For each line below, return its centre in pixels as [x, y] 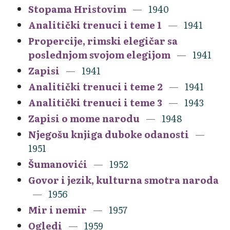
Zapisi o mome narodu [84, 118]
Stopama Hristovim [77, 9]
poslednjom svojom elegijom [99, 54]
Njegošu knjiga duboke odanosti [109, 134]
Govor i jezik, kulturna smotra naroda [123, 180]
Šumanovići [58, 164]
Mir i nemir [57, 209]
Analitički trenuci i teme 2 [95, 86]
